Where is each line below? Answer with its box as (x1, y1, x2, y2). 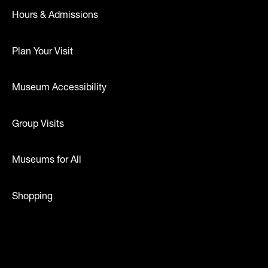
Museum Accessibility (11, 84, 106, 94)
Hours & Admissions (11, 11, 98, 21)
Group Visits (11, 120, 64, 130)
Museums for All (11, 156, 81, 166)
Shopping (11, 192, 53, 202)
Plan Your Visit (11, 47, 73, 57)
